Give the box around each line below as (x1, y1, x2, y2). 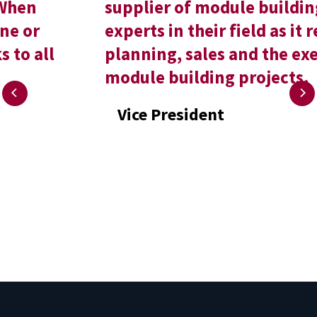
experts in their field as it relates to (30, 18, 308, 42)
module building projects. (30, 65, 236, 88)
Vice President (43, 103, 151, 125)
